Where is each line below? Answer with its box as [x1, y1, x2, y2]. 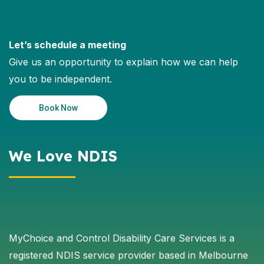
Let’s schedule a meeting [9, 38, 126, 51]
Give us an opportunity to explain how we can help [9, 55, 238, 68]
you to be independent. [9, 72, 112, 85]
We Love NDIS [9, 146, 117, 165]
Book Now [39, 103, 78, 113]
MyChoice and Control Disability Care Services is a [9, 232, 235, 244]
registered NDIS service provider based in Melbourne [9, 249, 248, 261]
